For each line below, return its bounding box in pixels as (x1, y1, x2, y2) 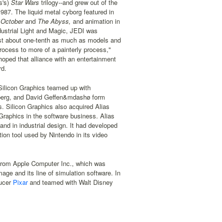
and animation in (71, 16, 120, 26)
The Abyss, (36, 16, 71, 26)
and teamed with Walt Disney (28, 177, 113, 187)
